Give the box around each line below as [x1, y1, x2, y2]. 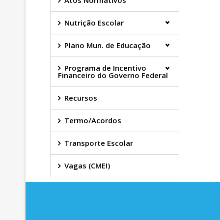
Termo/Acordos [64, 115, 121, 125]
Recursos [64, 93, 97, 103]
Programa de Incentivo [64, 63, 146, 73]
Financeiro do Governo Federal [58, 70, 168, 80]
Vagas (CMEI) [64, 161, 110, 170]
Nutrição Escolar [64, 18, 124, 27]
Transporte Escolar [64, 138, 133, 148]
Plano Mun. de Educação [64, 40, 151, 50]
